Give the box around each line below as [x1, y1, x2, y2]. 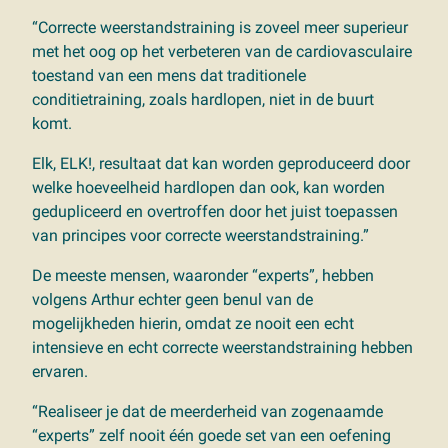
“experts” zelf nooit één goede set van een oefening [32, 425, 391, 445]
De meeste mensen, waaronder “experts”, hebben [32, 265, 374, 285]
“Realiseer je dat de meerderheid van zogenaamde [32, 401, 383, 421]
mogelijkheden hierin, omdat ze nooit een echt [32, 313, 354, 333]
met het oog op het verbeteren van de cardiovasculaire [32, 41, 412, 61]
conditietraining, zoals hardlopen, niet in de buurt [32, 89, 374, 109]
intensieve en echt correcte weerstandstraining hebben [32, 337, 413, 357]
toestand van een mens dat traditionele [32, 65, 306, 85]
